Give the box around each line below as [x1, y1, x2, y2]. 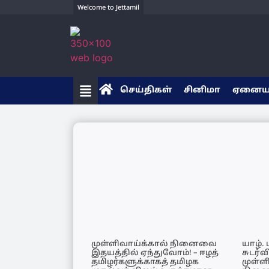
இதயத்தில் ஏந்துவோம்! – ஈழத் [91, 249, 219, 259]
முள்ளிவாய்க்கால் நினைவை [91, 240, 217, 250]
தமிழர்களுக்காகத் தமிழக [91, 258, 199, 268]
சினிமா [184, 85, 220, 96]
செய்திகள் [120, 85, 172, 96]
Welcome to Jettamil [77, 4, 139, 12]
